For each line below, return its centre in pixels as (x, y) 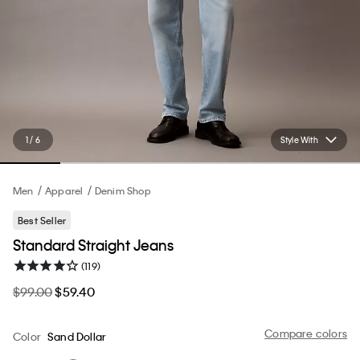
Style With (299, 139)
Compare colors (306, 333)
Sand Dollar (77, 336)
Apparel (64, 190)
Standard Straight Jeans (93, 244)
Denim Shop (123, 190)
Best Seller (42, 220)
